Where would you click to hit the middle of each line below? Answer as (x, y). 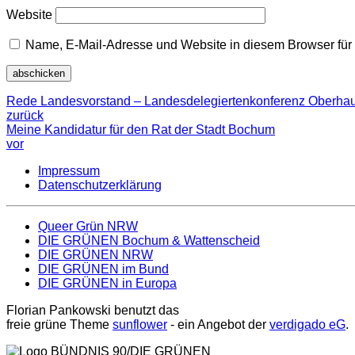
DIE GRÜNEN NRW (95, 255)
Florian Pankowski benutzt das (93, 311)
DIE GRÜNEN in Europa (107, 284)
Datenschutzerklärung (100, 185)
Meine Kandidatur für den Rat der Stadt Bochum (141, 130)
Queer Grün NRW (88, 227)
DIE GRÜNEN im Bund (103, 269)
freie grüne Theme (59, 325)
